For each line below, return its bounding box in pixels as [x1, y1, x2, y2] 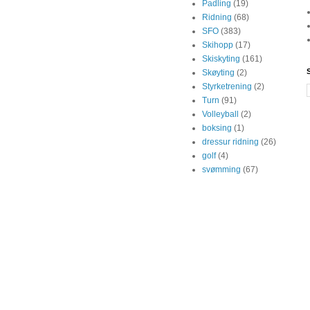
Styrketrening [202, 82, 252, 91]
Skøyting [202, 68, 235, 77]
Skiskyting [202, 54, 240, 64]
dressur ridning [202, 137, 259, 147]
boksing [202, 123, 232, 133]
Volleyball [202, 109, 239, 119]
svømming [202, 165, 241, 174]
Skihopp [202, 40, 233, 50]
